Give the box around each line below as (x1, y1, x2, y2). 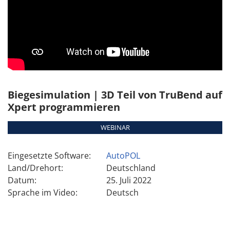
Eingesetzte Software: (8, 150, 91, 161)
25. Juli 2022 (106, 175, 152, 186)
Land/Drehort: (8, 162, 63, 174)
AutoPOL (106, 150, 141, 161)
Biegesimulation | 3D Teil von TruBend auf (8, 88, 222, 102)
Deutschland (106, 162, 156, 174)
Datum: (8, 175, 36, 186)
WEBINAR (100, 123, 130, 132)
